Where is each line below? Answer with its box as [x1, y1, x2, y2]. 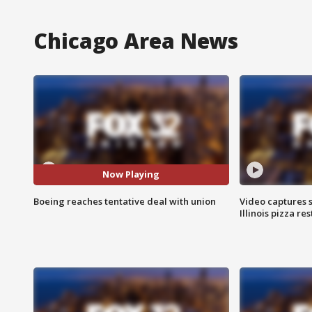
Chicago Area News [33, 26, 239, 55]
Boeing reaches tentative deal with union [33, 194, 216, 208]
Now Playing [102, 168, 160, 181]
